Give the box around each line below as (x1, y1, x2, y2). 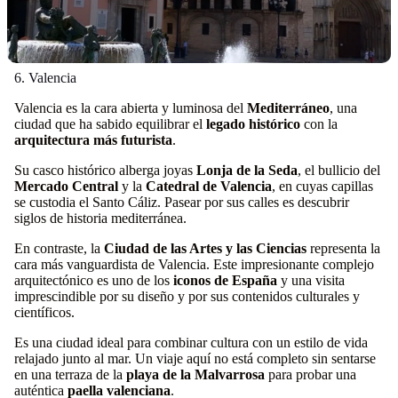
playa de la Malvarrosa (126, 367, 265, 382)
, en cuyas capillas (272, 179, 373, 194)
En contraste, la (14, 241, 104, 256)
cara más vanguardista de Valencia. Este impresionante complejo (14, 257, 374, 272)
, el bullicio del (298, 163, 380, 178)
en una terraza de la (14, 367, 126, 382)
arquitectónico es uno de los (14, 273, 173, 288)
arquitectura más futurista (14, 132, 172, 147)
